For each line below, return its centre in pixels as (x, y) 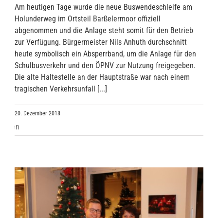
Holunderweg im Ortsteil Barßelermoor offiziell (88, 19)
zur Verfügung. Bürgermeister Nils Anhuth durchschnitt (101, 42)
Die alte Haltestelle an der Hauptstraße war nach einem (102, 77)
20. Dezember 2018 (37, 114)
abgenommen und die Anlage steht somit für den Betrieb (104, 31)
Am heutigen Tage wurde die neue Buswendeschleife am (103, 7)
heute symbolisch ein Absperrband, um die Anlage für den (105, 54)
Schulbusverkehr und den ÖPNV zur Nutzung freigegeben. (105, 66)
